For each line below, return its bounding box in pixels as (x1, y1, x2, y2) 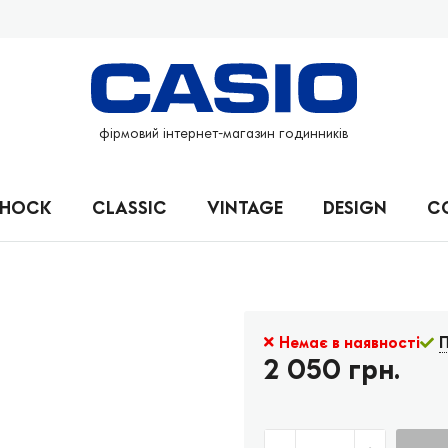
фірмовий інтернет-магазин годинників (99, 124, 349, 141)
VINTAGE (207, 196, 283, 218)
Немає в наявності (279, 332, 420, 352)
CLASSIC (92, 196, 167, 218)
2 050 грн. (264, 352, 400, 385)
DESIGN (323, 196, 387, 218)
